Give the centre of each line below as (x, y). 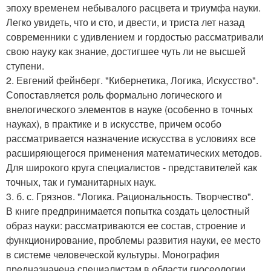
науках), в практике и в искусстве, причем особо (114, 124)
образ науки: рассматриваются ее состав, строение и (126, 226)
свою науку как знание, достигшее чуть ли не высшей (126, 51)
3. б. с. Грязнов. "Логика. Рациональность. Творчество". (130, 197)
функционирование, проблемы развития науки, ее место (133, 240)
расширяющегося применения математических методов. (134, 153)
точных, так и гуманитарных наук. (81, 182)
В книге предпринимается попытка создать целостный (128, 211)
